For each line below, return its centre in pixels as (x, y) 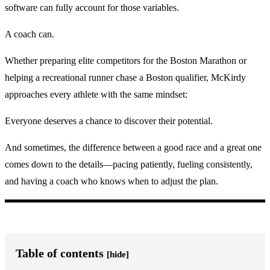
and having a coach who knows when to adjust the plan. (111, 181)
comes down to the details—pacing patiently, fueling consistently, (129, 164)
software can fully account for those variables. (92, 7)
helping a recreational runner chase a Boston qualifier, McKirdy (125, 77)
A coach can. (30, 34)
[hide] (118, 254)
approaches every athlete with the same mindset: (96, 94)
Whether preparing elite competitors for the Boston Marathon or (126, 60)
